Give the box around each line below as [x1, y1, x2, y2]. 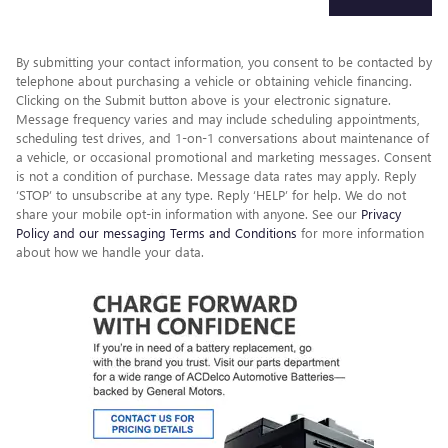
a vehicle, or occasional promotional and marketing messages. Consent [16, 148, 431, 166]
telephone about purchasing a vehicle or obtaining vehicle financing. [16, 72, 412, 90]
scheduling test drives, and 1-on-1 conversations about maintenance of [16, 129, 429, 147]
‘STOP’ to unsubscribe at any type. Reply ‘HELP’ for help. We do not [16, 186, 406, 204]
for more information [297, 224, 424, 242]
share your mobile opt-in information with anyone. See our [16, 205, 361, 223]
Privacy [361, 205, 401, 223]
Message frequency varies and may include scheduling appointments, [16, 110, 420, 128]
